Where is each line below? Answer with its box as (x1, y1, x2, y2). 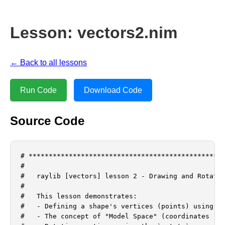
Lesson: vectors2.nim (10, 24, 177, 42)
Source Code (10, 114, 84, 128)
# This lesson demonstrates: (21, 192, 137, 200)
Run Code (20, 86, 57, 95)
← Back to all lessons (10, 58, 87, 67)
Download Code (84, 86, 142, 95)
